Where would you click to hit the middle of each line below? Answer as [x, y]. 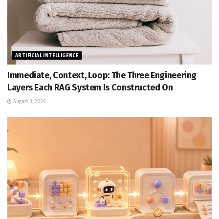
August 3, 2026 [29, 101]
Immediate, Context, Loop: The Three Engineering [102, 75]
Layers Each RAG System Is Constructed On [90, 87]
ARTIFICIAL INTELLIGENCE [47, 55]
